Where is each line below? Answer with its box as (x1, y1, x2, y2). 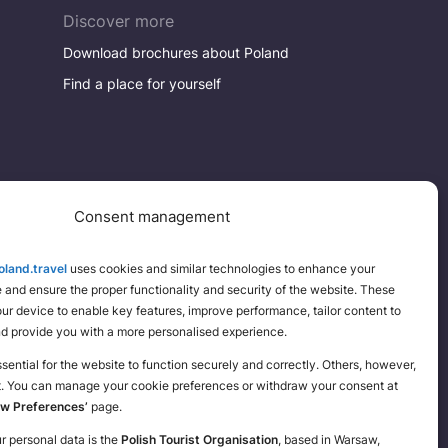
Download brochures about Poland (62, 44, 289, 61)
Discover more (62, 11, 174, 31)
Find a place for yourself (62, 75, 221, 92)
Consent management (73, 206, 230, 226)
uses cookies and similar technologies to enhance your (67, 261, 375, 276)
